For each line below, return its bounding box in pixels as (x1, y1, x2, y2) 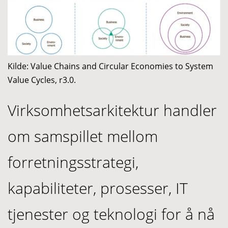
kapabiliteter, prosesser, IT (8, 177, 188, 198)
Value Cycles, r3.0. (8, 74, 76, 85)
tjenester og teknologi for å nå (8, 203, 215, 224)
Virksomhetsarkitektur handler (8, 99, 217, 121)
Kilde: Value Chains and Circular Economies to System (8, 60, 213, 72)
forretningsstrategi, (8, 151, 138, 173)
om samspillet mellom (8, 125, 158, 147)
